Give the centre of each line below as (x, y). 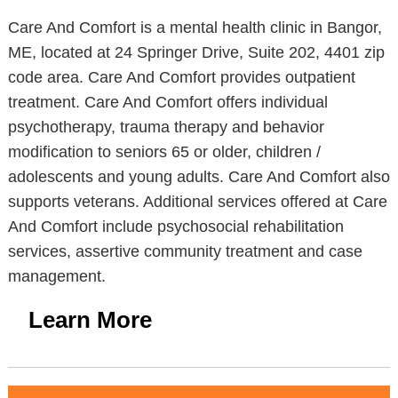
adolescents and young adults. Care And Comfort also (199, 177)
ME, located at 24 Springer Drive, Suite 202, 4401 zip (196, 52)
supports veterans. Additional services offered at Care (197, 202)
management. (56, 276)
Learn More (90, 320)
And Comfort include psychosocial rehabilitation (175, 227)
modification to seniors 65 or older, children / (164, 152)
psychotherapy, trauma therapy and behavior (166, 127)
